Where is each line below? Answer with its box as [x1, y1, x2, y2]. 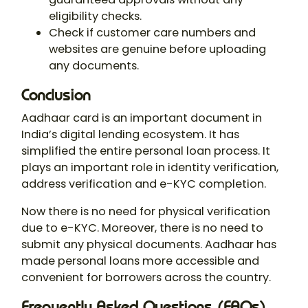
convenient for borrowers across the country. [21, 269, 271, 286]
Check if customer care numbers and [49, 25, 256, 41]
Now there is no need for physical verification [21, 203, 270, 220]
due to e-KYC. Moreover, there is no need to [21, 220, 263, 236]
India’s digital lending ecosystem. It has [21, 126, 239, 143]
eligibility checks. [49, 8, 142, 25]
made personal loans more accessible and [21, 253, 259, 269]
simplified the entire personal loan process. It [21, 143, 270, 159]
